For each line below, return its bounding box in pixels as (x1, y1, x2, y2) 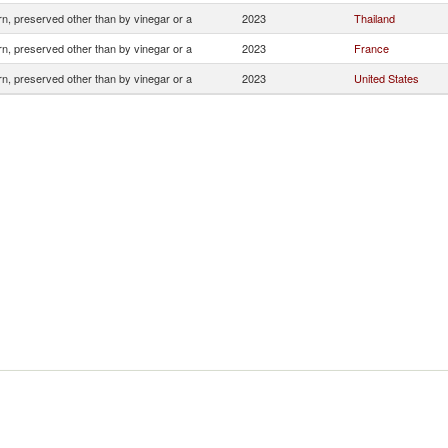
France (354, 40, 389, 56)
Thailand (354, 10, 395, 26)
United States (354, 70, 419, 86)
